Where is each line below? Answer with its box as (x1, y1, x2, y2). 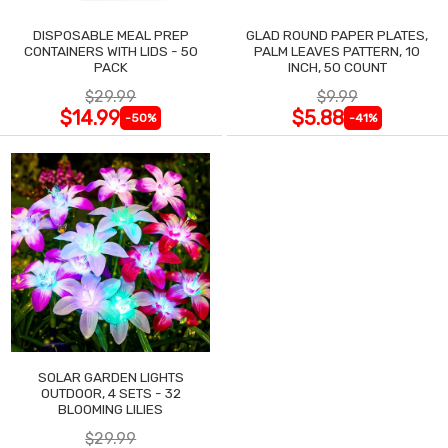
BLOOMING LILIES (58, 400, 164, 417)
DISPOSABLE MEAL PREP (32, 26, 189, 43)
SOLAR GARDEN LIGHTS (37, 368, 184, 385)
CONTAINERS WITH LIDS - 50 (23, 42, 198, 59)
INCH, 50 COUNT (287, 58, 387, 75)
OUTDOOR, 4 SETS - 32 (40, 384, 181, 401)
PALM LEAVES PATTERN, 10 (254, 42, 421, 59)
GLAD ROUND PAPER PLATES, (246, 26, 429, 43)
